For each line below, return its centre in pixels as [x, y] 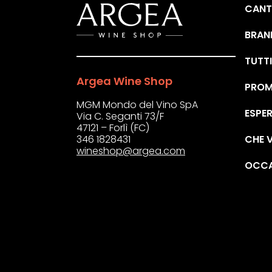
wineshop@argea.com [131, 151]
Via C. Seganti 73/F [120, 117]
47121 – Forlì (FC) [113, 128]
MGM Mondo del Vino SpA [137, 105]
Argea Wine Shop [124, 81]
